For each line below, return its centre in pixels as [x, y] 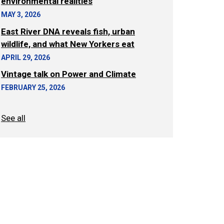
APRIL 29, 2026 [25, 57]
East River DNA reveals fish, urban [68, 31]
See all [13, 118]
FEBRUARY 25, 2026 [33, 87]
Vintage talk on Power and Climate [68, 74]
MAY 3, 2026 [21, 14]
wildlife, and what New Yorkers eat [68, 44]
